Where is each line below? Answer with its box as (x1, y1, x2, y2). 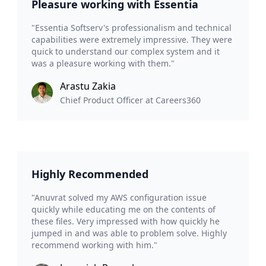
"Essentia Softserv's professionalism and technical (31, 22, 232, 34)
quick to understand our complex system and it (31, 46, 220, 58)
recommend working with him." (31, 239, 158, 251)
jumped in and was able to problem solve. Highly (31, 227, 227, 239)
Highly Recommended (31, 167, 149, 182)
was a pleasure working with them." (31, 58, 175, 69)
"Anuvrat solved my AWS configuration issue (31, 192, 207, 204)
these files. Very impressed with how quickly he (31, 216, 220, 227)
